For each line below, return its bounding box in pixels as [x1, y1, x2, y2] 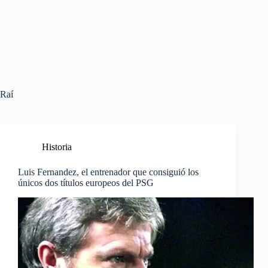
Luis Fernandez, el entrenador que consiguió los [18, 167, 199, 177]
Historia [42, 142, 72, 152]
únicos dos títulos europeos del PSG [18, 178, 154, 188]
